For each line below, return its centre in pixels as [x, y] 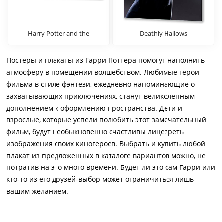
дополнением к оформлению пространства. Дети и [94, 108]
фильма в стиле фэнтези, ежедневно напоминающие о [101, 84]
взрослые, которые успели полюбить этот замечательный [106, 120]
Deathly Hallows [163, 33]
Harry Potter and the [59, 33]
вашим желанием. [37, 191]
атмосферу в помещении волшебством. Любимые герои [103, 72]
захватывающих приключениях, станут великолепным [101, 96]
